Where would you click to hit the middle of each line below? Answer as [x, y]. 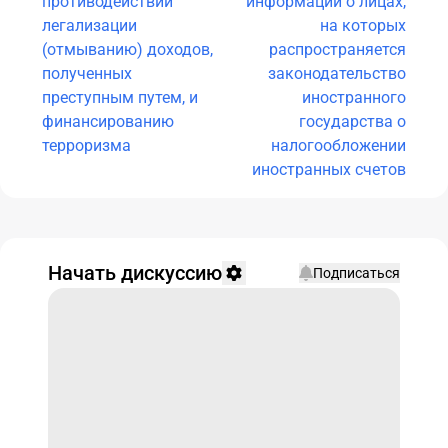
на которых [363, 25]
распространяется [337, 49]
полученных [87, 73]
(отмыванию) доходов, [127, 49]
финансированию [108, 121]
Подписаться [356, 273]
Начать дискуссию [135, 273]
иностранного [354, 97]
